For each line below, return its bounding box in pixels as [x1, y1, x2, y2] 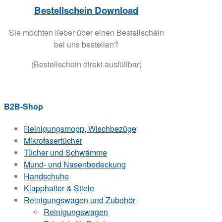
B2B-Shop [4, 100, 43, 112]
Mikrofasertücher [24, 135, 82, 147]
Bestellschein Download [34, 3, 138, 17]
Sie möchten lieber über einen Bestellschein [8, 26, 164, 38]
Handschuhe [24, 170, 69, 182]
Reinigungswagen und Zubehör [24, 194, 135, 206]
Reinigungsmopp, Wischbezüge [24, 123, 136, 135]
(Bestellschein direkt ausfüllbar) [31, 58, 142, 70]
